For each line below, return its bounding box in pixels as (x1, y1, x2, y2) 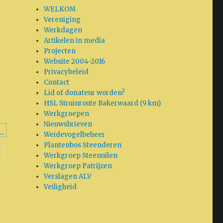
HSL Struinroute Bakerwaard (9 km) (44, 99, 161, 108)
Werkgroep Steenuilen (44, 151, 118, 160)
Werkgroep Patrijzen (44, 161, 112, 170)
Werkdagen (44, 25, 83, 34)
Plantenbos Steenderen (44, 140, 122, 149)
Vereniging (44, 15, 81, 24)
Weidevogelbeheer (44, 130, 106, 139)
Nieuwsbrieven (44, 119, 93, 128)
